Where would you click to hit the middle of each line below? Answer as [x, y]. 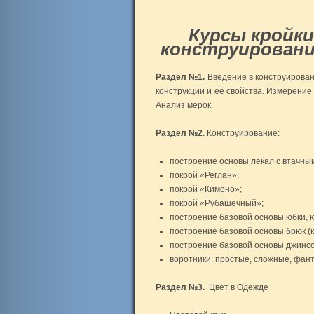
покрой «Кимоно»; [206, 189]
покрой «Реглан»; [204, 175]
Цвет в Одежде [237, 287]
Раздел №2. [180, 133]
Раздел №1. [180, 77]
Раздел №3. [180, 287]
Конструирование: [242, 133]
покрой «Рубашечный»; [217, 203]
